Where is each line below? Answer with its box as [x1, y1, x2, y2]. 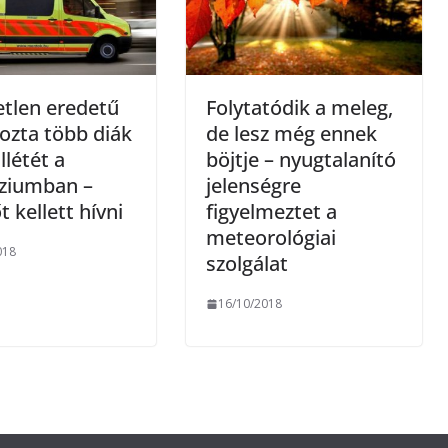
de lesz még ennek [206, 120, 377, 148]
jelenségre [206, 172, 301, 200]
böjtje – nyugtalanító [206, 146, 396, 174]
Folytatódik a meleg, [206, 94, 393, 122]
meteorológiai [206, 224, 336, 252]
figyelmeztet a [206, 198, 337, 226]
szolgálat [206, 250, 288, 278]
